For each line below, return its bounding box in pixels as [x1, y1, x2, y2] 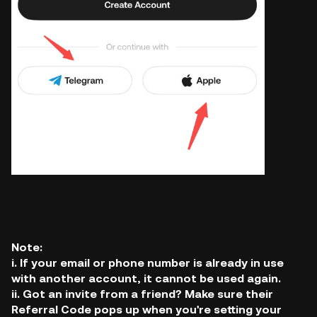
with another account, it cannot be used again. [11, 272, 281, 286]
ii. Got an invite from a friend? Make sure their [11, 287, 273, 301]
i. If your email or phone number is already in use [11, 256, 284, 270]
